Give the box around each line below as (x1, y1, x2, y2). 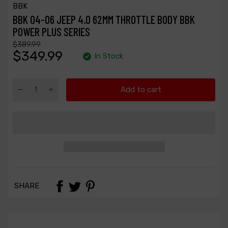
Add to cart (120, 85, 161, 95)
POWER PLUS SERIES (13, 24, 90, 38)
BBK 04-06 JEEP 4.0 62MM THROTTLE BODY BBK (13, 12, 195, 26)
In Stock (94, 51, 123, 61)
